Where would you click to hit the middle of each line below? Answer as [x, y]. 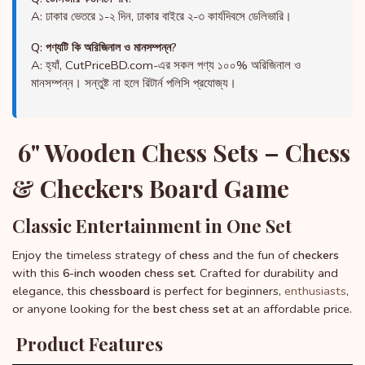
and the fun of [251, 255]
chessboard [120, 292]
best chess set [191, 310]
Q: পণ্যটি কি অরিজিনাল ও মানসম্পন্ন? [104, 48]
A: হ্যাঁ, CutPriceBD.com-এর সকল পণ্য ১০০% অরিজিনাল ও [166, 66]
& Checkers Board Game [151, 188]
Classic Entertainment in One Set [152, 226]
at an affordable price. [290, 309]
